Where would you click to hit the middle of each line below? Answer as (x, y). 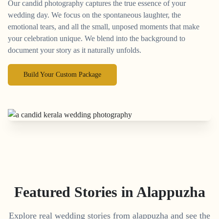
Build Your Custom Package (62, 75)
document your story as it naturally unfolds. (75, 50)
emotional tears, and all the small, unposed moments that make (104, 27)
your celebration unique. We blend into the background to (97, 39)
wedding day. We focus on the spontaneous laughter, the (94, 15)
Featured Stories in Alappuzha (109, 192)
